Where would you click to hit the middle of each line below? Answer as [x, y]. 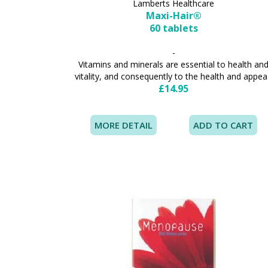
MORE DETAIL [124, 125]
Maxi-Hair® [173, 16]
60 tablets [173, 28]
